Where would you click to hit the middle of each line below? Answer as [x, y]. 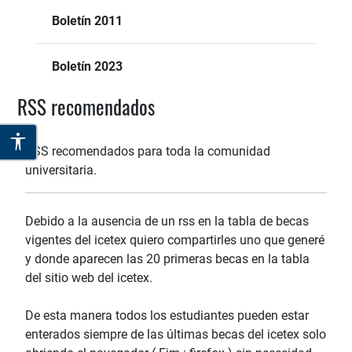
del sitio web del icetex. [89, 278]
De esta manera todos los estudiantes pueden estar [167, 316]
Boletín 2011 [87, 21]
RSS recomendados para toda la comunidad [148, 152]
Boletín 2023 [87, 67]
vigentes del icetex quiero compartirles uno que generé [175, 240]
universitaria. [61, 170]
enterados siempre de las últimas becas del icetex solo [176, 335]
